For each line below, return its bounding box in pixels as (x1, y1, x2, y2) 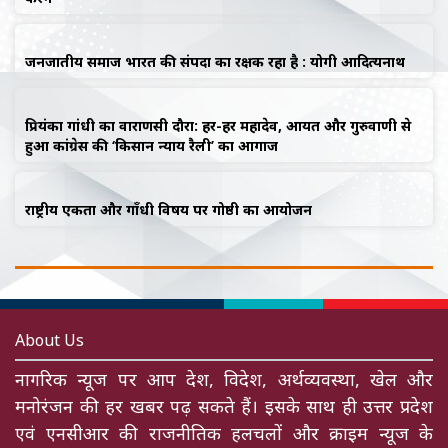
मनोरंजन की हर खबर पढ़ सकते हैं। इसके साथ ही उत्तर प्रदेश (15, 393, 433, 418)
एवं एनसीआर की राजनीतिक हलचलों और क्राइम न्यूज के (15, 420, 433, 445)
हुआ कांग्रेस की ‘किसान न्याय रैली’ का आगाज (25, 135, 278, 155)
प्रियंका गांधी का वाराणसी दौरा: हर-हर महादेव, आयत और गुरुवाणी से (25, 115, 411, 135)
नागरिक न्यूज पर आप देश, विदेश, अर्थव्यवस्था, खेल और (15, 366, 433, 391)
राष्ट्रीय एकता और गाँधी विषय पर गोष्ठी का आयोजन (25, 199, 312, 219)
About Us (15, 328, 84, 351)
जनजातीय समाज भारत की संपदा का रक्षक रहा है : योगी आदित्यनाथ (25, 51, 405, 71)
